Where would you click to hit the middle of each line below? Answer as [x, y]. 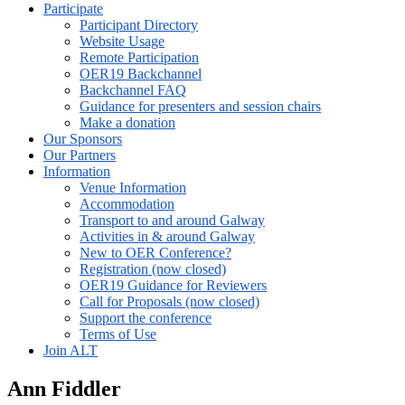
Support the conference [146, 318]
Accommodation [127, 204]
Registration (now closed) [153, 269]
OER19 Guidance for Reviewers [173, 285]
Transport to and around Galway [172, 220]
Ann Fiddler [64, 388]
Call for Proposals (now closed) [170, 301]
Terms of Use [118, 334]
